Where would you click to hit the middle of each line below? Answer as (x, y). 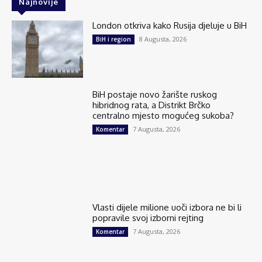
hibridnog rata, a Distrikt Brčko (152, 105)
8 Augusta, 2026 (163, 39)
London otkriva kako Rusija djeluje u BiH (170, 25)
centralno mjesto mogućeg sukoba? (163, 115)
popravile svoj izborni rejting (148, 218)
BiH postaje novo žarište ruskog (155, 94)
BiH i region (114, 39)
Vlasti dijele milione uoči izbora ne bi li (167, 207)
